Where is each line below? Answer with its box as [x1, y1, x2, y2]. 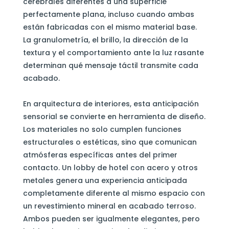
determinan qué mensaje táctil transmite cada [22, 60, 198, 71]
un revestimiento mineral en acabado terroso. [22, 200, 196, 211]
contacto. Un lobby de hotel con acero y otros [22, 162, 198, 173]
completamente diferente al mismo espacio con [22, 188, 205, 198]
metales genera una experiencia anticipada [22, 175, 187, 186]
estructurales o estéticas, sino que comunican [22, 136, 197, 147]
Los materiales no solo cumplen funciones [22, 124, 181, 134]
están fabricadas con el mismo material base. [22, 21, 197, 32]
